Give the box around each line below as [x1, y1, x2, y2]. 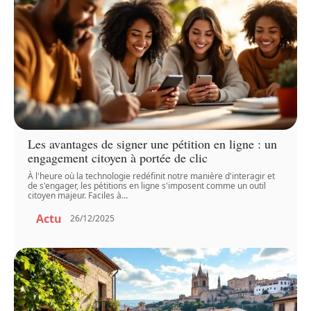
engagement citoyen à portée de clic [28, 149, 208, 166]
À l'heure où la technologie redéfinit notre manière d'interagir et [28, 169, 276, 182]
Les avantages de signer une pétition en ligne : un [28, 135, 278, 152]
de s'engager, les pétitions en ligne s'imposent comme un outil [28, 179, 267, 192]
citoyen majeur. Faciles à [28, 189, 122, 201]
